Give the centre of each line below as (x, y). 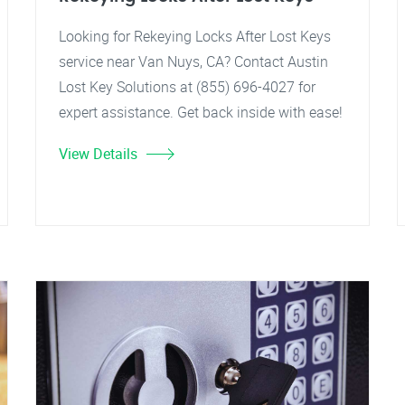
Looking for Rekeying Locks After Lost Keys (195, 36)
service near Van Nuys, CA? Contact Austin (193, 61)
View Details (98, 154)
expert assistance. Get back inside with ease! (201, 112)
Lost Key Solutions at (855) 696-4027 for (187, 87)
